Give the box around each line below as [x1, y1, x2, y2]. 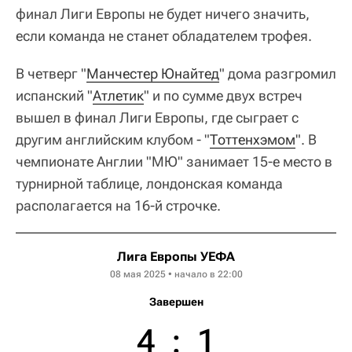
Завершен [148, 295, 203, 308]
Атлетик [93, 86, 144, 104]
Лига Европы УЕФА [117, 248, 235, 264]
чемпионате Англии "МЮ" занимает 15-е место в [16, 152, 332, 170]
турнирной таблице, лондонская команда [16, 174, 283, 192]
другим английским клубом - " [16, 130, 210, 148]
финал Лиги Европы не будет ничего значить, [16, 5, 310, 22]
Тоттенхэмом [210, 130, 295, 148]
